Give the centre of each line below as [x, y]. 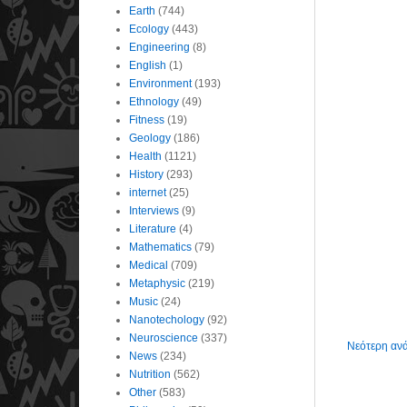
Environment [160, 83]
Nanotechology [167, 319]
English [148, 65]
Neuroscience [164, 338]
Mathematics [160, 247]
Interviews [154, 210]
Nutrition [150, 374]
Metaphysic [157, 283]
